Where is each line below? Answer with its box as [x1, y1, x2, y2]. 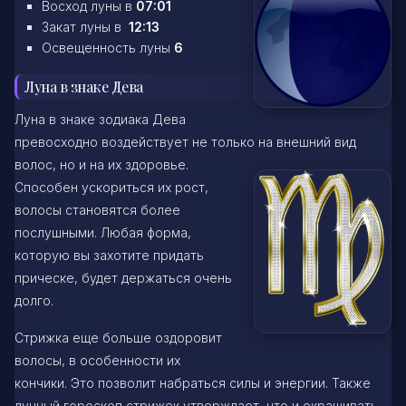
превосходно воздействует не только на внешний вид [14, 134, 356, 150]
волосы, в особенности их [14, 353, 180, 369]
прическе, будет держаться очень [14, 270, 232, 286]
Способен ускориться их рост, [14, 179, 208, 196]
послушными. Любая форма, [14, 225, 191, 241]
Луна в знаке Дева [24, 76, 143, 96]
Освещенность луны [42, 39, 174, 55]
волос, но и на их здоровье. [14, 157, 188, 173]
